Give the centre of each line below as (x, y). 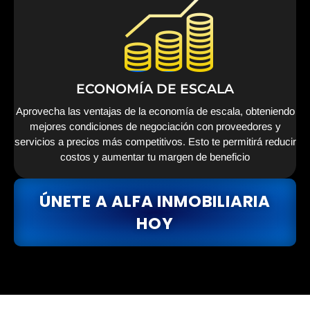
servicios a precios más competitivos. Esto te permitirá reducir (155, 141)
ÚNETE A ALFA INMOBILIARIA (155, 201)
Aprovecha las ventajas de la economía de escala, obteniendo (155, 111)
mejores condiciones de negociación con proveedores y (155, 126)
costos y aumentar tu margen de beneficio (155, 156)
